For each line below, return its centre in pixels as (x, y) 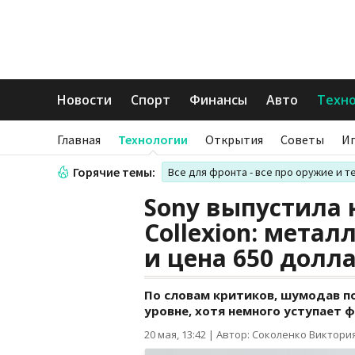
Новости (84, 100)
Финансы (218, 100)
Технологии (153, 139)
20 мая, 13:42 (175, 334)
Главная (79, 139)
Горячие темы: (114, 172)
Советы (302, 139)
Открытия (234, 139)
